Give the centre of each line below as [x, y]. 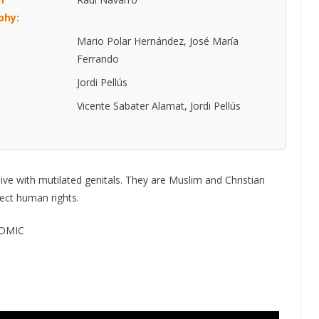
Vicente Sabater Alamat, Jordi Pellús [158, 106]
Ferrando [98, 59]
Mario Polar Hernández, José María [157, 41]
